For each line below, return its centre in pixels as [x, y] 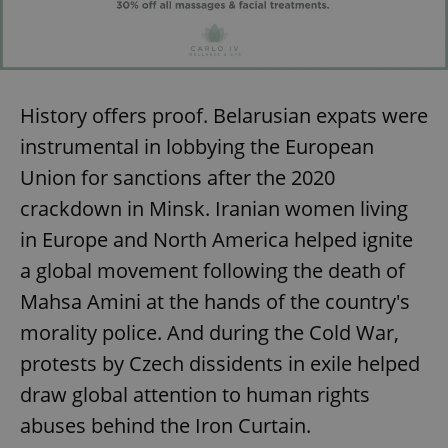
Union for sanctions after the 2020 [177, 178]
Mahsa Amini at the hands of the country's [215, 302]
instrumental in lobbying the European [197, 147]
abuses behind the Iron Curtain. [165, 426]
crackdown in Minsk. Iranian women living [214, 209]
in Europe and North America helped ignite [216, 240]
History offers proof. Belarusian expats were [224, 116]
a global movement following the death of [212, 271]
